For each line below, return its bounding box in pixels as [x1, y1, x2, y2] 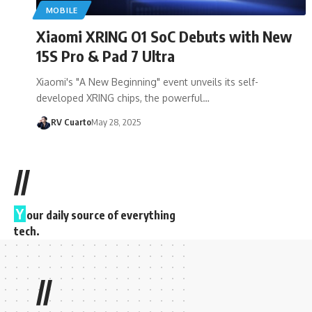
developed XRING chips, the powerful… [36, 91, 210, 104]
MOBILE [45, 4, 78, 15]
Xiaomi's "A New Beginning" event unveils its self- [36, 75, 258, 88]
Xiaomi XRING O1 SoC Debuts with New [36, 26, 292, 46]
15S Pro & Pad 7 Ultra [36, 45, 175, 65]
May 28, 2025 [91, 116, 141, 127]
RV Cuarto [50, 116, 91, 127]
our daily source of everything [26, 208, 175, 222]
